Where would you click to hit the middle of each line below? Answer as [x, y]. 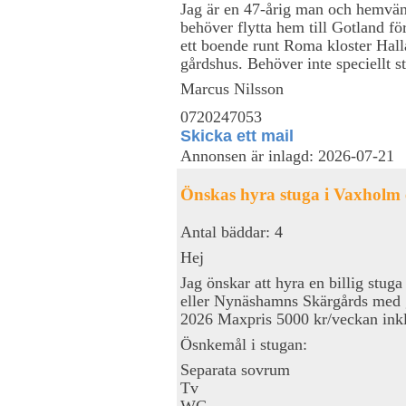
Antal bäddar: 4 [232, 232]
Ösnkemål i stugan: [244, 344]
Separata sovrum [235, 369]
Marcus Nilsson [232, 88]
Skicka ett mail [237, 135]
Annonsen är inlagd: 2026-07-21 [287, 156]
